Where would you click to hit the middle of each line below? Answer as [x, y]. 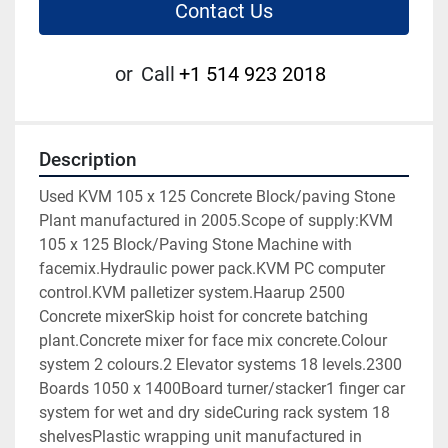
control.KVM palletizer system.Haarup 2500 [192, 293]
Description [88, 160]
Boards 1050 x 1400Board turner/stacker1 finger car [222, 389]
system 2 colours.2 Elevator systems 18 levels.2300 [220, 365]
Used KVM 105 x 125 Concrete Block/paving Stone [217, 197]
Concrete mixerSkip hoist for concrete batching [203, 317]
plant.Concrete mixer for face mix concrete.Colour [213, 341]
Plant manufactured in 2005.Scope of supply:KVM [216, 221]
